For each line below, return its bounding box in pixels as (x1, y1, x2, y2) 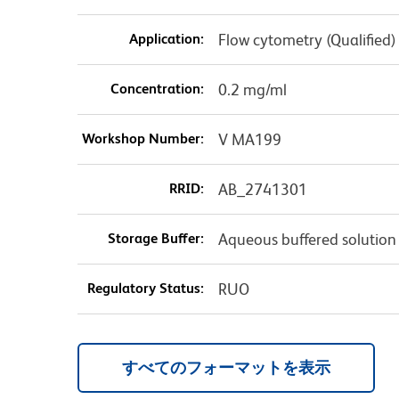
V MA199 (217, 130, 281, 150)
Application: (128, 30, 204, 48)
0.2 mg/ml (217, 80, 287, 100)
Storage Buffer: (107, 230, 204, 248)
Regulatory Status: (86, 280, 204, 297)
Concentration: (110, 80, 204, 98)
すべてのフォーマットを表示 (122, 358, 330, 378)
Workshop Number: (81, 130, 204, 148)
